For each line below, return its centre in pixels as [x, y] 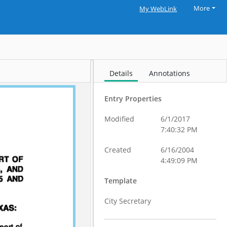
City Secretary [128, 201]
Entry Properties [133, 99]
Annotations [170, 73]
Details [121, 73]
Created [118, 150]
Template [121, 181]
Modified [120, 119]
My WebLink [158, 9]
